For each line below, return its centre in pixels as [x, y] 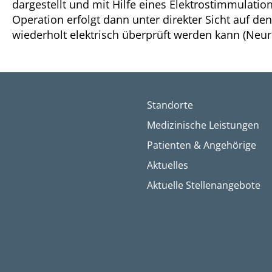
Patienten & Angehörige [201, 145]
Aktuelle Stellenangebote [203, 185]
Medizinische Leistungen [203, 125]
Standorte [170, 105]
